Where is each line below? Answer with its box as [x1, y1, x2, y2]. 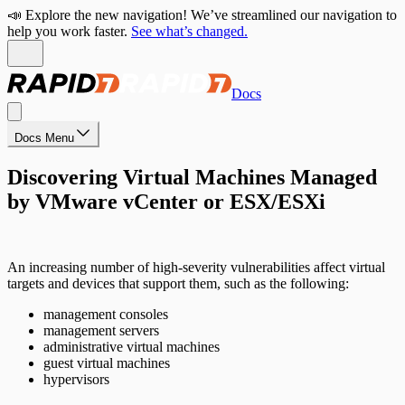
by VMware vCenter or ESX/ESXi [7, 189, 325, 213]
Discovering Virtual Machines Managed [7, 165, 377, 189]
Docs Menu [14, 131, 74, 145]
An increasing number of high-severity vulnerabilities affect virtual [7, 259, 385, 275]
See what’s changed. [131, 24, 248, 39]
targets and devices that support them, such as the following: [7, 275, 349, 291]
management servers [43, 322, 159, 338]
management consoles [43, 306, 168, 322]
